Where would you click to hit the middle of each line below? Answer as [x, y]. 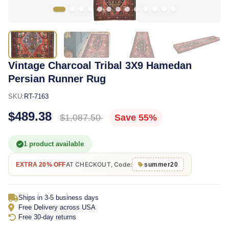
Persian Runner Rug [57, 79]
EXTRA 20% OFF [41, 164]
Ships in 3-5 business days [59, 198]
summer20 [161, 164]
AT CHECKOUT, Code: [99, 164]
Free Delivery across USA [57, 207]
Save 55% [136, 118]
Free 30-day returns [47, 217]
